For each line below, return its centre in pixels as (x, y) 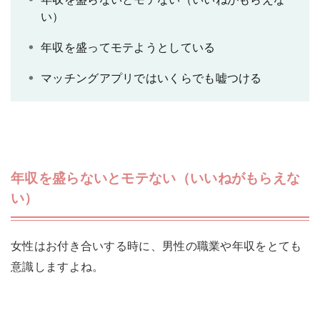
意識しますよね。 (57, 267)
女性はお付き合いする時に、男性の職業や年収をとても (156, 246)
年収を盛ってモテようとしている (128, 48)
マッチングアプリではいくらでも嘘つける (151, 78)
